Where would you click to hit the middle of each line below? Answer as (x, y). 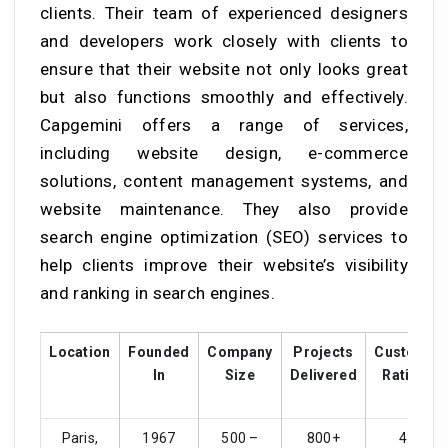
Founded (159, 352)
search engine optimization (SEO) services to (224, 237)
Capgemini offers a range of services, (224, 125)
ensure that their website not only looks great (224, 69)
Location (80, 352)
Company (240, 352)
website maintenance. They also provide (224, 209)
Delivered (323, 375)
